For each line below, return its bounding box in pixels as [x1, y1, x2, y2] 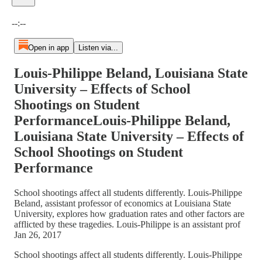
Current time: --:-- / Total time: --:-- [11, 6, 139, 16]
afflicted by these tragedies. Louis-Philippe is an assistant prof [14, 219, 240, 229]
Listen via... [78, 43, 118, 52]
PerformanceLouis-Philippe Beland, [14, 112, 230, 128]
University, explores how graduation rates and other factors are [14, 208, 244, 219]
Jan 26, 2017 [14, 229, 61, 240]
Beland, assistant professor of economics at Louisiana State [14, 198, 231, 208]
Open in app [27, 43, 69, 52]
